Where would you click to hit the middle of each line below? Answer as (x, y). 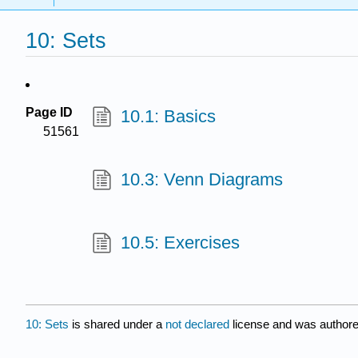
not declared (199, 324)
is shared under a (117, 324)
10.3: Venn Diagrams (201, 180)
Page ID (49, 112)
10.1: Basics (168, 117)
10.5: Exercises (180, 243)
